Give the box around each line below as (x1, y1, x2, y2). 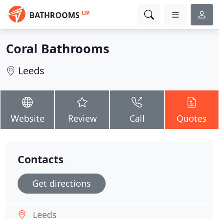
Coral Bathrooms (6, 40, 109, 57)
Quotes (176, 112, 207, 124)
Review (67, 112, 97, 124)
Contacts (18, 152, 64, 166)
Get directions (32, 177, 91, 189)
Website (10, 112, 44, 124)
